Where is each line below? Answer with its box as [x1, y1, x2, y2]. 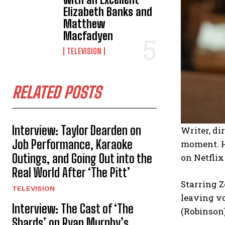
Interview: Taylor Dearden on [12, 123, 141, 138]
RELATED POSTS [12, 82, 101, 102]
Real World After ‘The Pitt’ [12, 165, 130, 180]
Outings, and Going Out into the [12, 151, 152, 166]
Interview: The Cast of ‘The [12, 201, 134, 216]
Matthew [63, 17, 105, 31]
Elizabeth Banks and [63, 5, 153, 19]
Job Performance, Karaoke [12, 137, 133, 152]
